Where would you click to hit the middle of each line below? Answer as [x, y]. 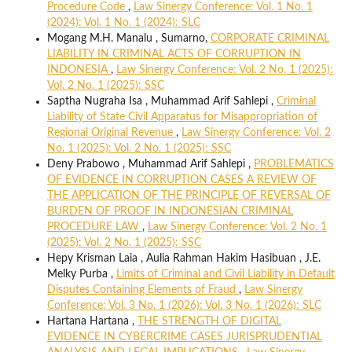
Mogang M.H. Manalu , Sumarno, [128, 38]
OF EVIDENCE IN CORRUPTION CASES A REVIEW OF [181, 180]
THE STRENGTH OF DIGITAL [209, 321]
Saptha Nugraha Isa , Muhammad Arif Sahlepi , [161, 101]
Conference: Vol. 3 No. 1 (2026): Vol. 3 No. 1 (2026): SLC [184, 305]
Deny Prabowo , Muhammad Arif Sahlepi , [150, 164]
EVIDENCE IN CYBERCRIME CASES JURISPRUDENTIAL [184, 337]
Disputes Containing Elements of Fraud [143, 290]
